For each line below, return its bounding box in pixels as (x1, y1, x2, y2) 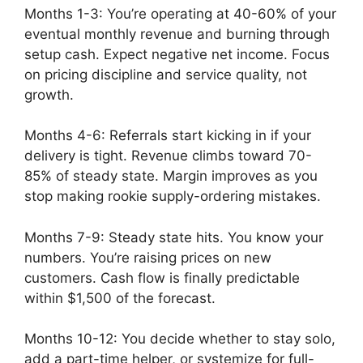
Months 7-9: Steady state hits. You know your (24, 228, 323, 246)
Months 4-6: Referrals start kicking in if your (24, 127, 311, 144)
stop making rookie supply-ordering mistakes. (24, 188, 321, 205)
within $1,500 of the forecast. (24, 289, 216, 306)
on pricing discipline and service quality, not (24, 66, 307, 83)
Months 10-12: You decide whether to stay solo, (24, 331, 335, 348)
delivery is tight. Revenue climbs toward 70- (24, 147, 312, 164)
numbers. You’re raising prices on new (24, 249, 271, 266)
